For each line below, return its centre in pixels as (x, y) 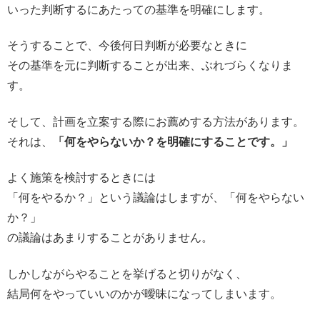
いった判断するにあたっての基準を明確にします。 (139, 9)
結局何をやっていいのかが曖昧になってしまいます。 (144, 294)
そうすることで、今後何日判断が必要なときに (127, 46)
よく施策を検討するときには (81, 178)
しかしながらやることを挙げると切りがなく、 (127, 274)
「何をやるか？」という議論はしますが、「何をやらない (156, 198)
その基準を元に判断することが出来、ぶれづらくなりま (150, 66)
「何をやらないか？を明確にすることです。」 (173, 141)
